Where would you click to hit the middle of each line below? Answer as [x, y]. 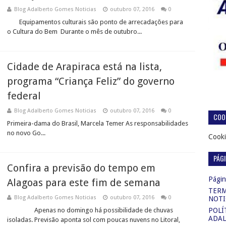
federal [24, 96]
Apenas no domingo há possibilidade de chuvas [90, 210]
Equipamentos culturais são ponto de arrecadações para [95, 22]
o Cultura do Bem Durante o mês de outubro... [74, 32]
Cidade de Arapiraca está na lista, [84, 67]
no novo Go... [26, 133]
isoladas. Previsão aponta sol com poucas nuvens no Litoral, [94, 220]
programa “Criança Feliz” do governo [91, 81]
